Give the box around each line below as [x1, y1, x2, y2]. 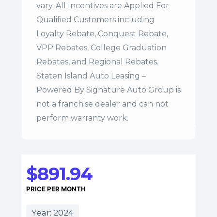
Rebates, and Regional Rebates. [36, 57, 158, 66]
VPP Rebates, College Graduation [36, 43, 167, 52]
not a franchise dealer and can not [36, 99, 169, 108]
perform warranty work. [36, 113, 128, 123]
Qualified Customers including [36, 15, 155, 24]
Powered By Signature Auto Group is [36, 85, 181, 94]
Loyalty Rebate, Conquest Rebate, [36, 29, 168, 38]
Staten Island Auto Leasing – [36, 71, 146, 80]
